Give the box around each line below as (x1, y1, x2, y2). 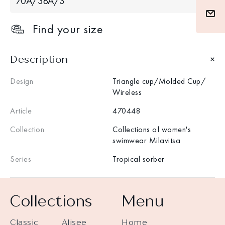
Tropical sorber (113, 153, 165, 164)
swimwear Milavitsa (113, 135, 180, 146)
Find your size (33, 21, 102, 37)
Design (10, 75, 33, 86)
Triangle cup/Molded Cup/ (113, 75, 205, 86)
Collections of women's (113, 124, 191, 135)
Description (10, 52, 68, 65)
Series (10, 153, 31, 164)
